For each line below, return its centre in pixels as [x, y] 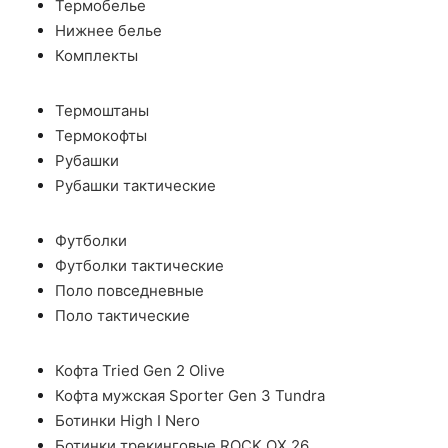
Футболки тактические [139, 265]
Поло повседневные [129, 290]
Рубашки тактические [135, 185]
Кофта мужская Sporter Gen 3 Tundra [190, 395]
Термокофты [101, 135]
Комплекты [96, 55]
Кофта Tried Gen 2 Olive [140, 370]
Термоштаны [102, 110]
